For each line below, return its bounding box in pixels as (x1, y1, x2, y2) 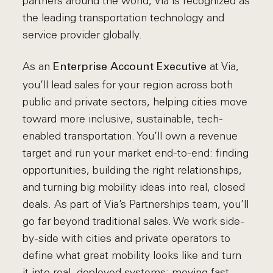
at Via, (210, 60, 239, 73)
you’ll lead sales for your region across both (23, 78, 233, 91)
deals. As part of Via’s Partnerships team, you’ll (23, 197, 249, 211)
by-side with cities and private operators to (23, 232, 231, 245)
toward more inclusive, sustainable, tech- (23, 112, 224, 126)
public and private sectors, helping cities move (23, 95, 248, 108)
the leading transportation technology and (23, 11, 225, 24)
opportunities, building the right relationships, (23, 163, 243, 177)
